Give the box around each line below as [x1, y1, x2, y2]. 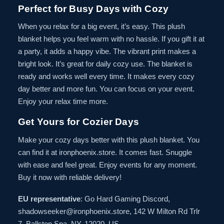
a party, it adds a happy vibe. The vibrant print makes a [18, 47, 196, 56]
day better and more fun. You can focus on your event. [18, 84, 194, 93]
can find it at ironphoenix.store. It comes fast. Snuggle [18, 147, 192, 156]
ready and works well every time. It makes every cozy [18, 72, 194, 81]
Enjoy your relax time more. [18, 97, 108, 106]
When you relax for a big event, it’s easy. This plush [18, 22, 185, 31]
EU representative [18, 194, 80, 203]
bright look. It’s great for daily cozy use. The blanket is [18, 59, 192, 68]
